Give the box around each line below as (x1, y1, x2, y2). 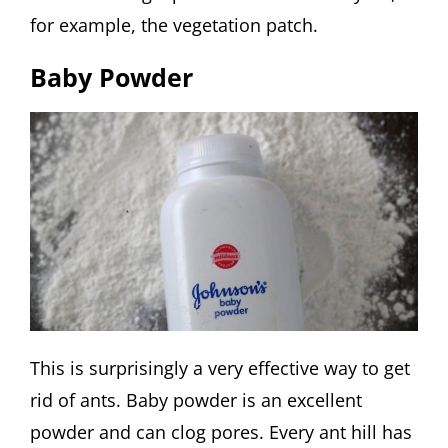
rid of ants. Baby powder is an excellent (30, 388, 362, 413)
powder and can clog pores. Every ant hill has (30, 420, 412, 445)
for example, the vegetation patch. (30, 12, 318, 37)
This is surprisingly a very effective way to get (30, 356, 410, 381)
